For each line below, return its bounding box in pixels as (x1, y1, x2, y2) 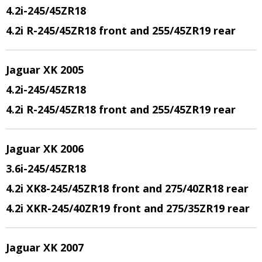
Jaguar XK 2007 (6, 240, 84, 254)
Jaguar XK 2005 (6, 63, 84, 77)
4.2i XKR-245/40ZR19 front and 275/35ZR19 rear (6, 201, 250, 215)
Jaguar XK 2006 (6, 142, 84, 156)
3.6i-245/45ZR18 (6, 161, 86, 175)
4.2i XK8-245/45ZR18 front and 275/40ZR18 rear (6, 181, 249, 195)
